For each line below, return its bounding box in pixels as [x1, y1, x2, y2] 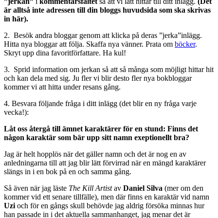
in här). [4, 15, 28, 23]
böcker [175, 40, 195, 49]
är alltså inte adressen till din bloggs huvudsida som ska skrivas [4, 6, 211, 15]
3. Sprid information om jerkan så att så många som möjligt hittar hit [4, 65, 214, 74]
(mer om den [164, 184, 203, 193]
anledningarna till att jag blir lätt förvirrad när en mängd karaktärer [4, 159, 206, 167]
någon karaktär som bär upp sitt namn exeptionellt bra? [4, 133, 189, 142]
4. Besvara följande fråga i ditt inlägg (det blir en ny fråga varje [4, 99, 197, 108]
